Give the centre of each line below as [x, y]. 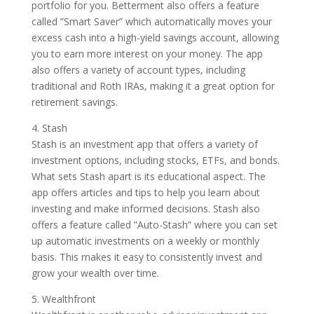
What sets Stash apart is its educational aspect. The [148, 176]
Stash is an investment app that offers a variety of [144, 144]
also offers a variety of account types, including [138, 70]
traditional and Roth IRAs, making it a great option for [153, 86]
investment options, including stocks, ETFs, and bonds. [155, 160]
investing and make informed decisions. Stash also [145, 209]
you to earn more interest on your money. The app [147, 54]
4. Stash [49, 128]
